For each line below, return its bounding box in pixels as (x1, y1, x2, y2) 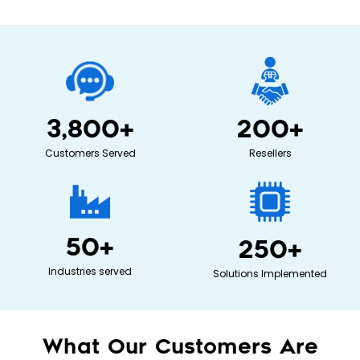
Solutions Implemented (213, 267, 327, 281)
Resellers (248, 146, 292, 161)
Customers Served (44, 146, 136, 161)
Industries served (48, 264, 132, 279)
